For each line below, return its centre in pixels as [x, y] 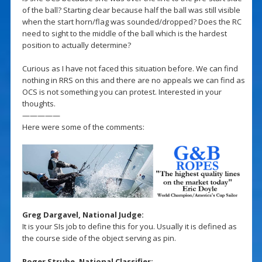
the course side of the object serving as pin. [99, 238]
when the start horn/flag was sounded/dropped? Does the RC [132, 21]
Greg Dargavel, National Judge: [83, 215]
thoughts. [39, 103]
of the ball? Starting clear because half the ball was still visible [131, 10]
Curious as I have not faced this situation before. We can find [130, 68]
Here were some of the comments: [83, 127]
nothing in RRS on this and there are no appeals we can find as [133, 80]
